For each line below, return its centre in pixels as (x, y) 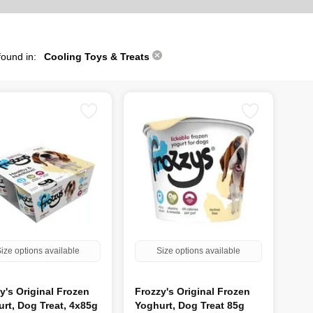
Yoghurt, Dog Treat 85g (190, 305)
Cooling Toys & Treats (98, 57)
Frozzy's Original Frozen (193, 291)
